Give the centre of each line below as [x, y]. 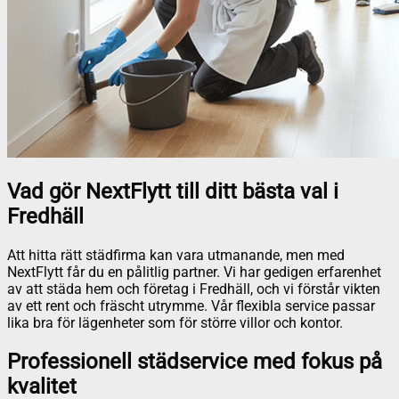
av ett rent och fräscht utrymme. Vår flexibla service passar [191, 305]
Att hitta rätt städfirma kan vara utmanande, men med [176, 255]
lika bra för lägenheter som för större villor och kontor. [175, 322]
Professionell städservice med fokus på [195, 361]
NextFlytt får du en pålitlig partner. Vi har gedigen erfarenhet [194, 272]
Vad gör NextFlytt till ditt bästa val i [173, 191]
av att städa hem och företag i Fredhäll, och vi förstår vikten [194, 289]
